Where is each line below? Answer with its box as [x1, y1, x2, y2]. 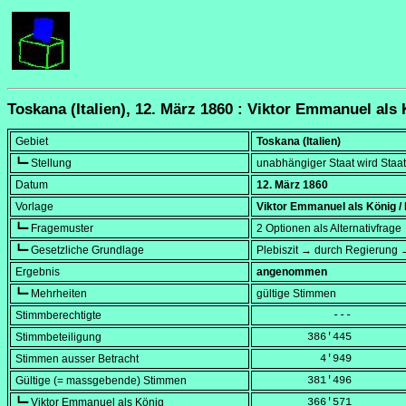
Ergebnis [15, 266, 60, 279]
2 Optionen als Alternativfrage [256, 222, 401, 236]
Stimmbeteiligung [15, 331, 101, 344]
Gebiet [15, 135, 48, 149]
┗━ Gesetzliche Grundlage [15, 244, 144, 257]
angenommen [256, 266, 327, 279]
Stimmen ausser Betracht [15, 353, 139, 366]
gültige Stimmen [256, 287, 336, 301]
